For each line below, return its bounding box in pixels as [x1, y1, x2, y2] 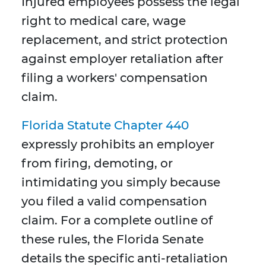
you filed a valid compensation [21, 194, 207, 209]
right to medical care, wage [21, 14, 186, 28]
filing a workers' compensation [21, 71, 208, 85]
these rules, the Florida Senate [21, 232, 204, 247]
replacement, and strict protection [21, 33, 228, 47]
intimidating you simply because [21, 175, 220, 190]
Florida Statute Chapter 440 [21, 118, 189, 133]
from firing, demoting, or [21, 156, 173, 171]
